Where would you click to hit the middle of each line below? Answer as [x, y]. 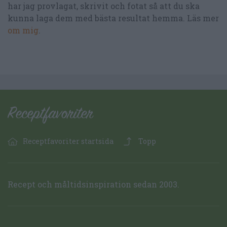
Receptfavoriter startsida [68, 141]
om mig [23, 30]
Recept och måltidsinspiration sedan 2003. [94, 184]
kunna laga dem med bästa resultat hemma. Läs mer [113, 18]
